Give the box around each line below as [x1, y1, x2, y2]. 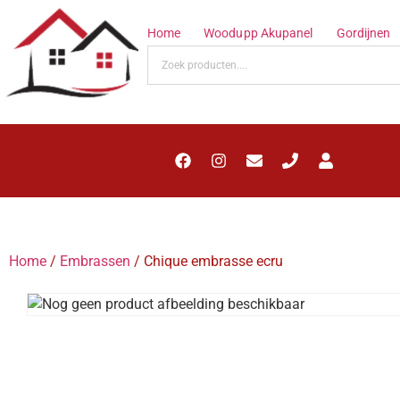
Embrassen [60, 252, 130, 270]
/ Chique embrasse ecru [130, 252, 283, 270]
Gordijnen [336, 26, 391, 41]
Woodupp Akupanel [204, 26, 313, 41]
